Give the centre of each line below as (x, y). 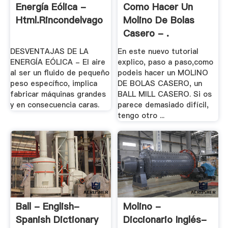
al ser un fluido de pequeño (60, 73)
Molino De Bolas (159, 20)
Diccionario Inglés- (165, 220)
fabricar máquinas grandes (58, 94)
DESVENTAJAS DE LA (49, 51)
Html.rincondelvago (59, 20)
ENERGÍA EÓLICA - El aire (58, 62)
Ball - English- (47, 207)
